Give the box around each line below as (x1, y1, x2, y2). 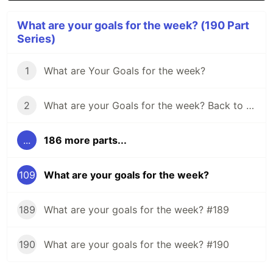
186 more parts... (44, 134, 127, 147)
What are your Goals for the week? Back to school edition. (246, 99, 254, 112)
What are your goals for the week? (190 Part (17, 19, 249, 32)
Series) (17, 32, 55, 46)
